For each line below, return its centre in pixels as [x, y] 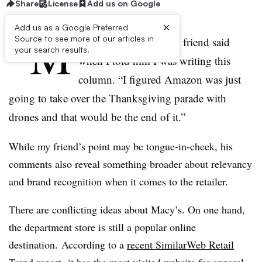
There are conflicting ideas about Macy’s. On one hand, [127, 209]
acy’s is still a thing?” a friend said [154, 42]
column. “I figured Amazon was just [160, 79]
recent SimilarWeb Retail [180, 244]
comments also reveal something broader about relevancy [130, 164]
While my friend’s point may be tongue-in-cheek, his [121, 146]
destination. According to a [68, 244]
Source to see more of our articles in [84, 38]
